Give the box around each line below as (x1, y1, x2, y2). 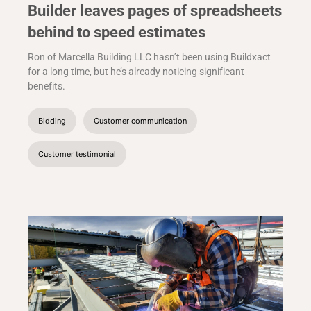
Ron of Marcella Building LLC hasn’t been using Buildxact (28, 51, 271, 63)
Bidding (38, 116, 66, 126)
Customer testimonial (38, 149, 116, 160)
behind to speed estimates (28, 24, 205, 42)
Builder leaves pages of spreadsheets (28, 2, 282, 20)
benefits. (28, 81, 65, 92)
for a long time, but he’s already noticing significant (28, 66, 244, 78)
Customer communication (94, 116, 187, 126)
